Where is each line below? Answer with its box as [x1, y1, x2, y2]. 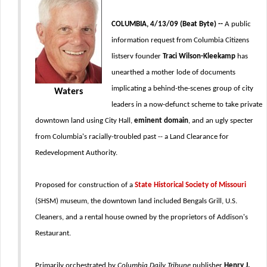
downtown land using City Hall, [35, 117, 134, 125]
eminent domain [134, 117, 188, 125]
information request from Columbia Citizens [111, 36, 249, 44]
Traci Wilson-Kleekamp [163, 52, 235, 60]
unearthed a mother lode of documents [111, 69, 235, 76]
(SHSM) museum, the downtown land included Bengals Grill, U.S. [35, 197, 237, 205]
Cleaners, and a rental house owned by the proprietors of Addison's [35, 213, 248, 221]
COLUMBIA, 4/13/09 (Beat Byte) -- [111, 20, 223, 28]
